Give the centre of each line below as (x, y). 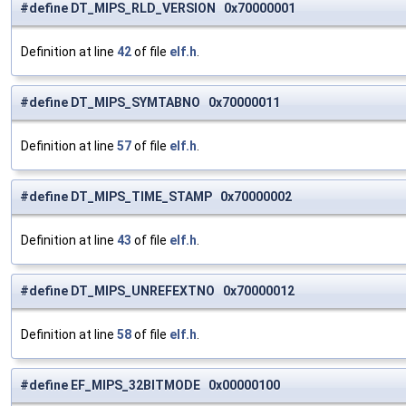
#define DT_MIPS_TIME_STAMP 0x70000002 (156, 197)
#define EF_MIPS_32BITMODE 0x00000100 (150, 386)
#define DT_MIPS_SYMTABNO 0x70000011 (150, 103)
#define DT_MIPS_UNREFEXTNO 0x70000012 (157, 291)
